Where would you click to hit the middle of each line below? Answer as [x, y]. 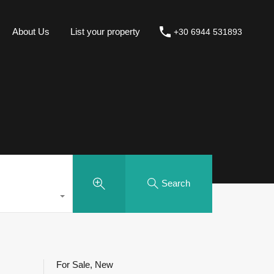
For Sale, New [85, 264]
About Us [31, 31]
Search [176, 183]
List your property [105, 31]
